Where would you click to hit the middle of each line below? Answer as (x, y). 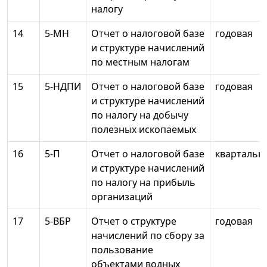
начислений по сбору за (148, 236)
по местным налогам (140, 62)
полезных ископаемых (144, 130)
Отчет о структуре (134, 221)
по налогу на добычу (140, 115)
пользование (122, 250)
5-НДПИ (63, 87)
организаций (122, 197)
